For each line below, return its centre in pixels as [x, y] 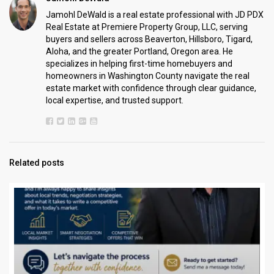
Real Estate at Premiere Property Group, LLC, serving [147, 27]
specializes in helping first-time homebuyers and [139, 63]
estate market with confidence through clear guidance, [151, 88]
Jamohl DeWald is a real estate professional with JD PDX [155, 14]
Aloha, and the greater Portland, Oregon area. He [139, 51]
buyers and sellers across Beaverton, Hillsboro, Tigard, [149, 39]
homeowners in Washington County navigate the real [148, 76]
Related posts [37, 162]
